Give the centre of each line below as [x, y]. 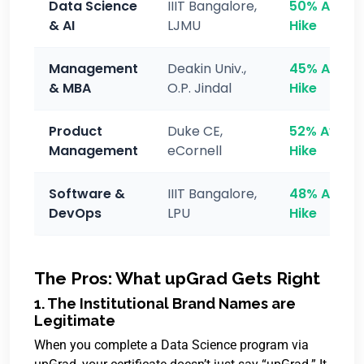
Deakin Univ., [207, 69]
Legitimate [75, 321]
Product [76, 131]
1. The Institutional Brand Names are [165, 303]
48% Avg [318, 194]
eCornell [195, 151]
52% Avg [318, 131]
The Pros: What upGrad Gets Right [177, 278]
